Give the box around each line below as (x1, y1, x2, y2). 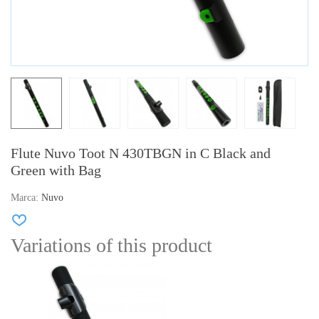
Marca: (11, 192, 38, 204)
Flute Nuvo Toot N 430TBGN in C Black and (11, 145, 271, 162)
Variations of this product (11, 234, 212, 257)
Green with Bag (11, 162, 101, 179)
